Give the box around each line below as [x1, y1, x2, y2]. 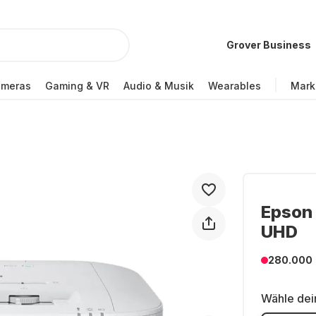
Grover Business [226, 39, 311, 51]
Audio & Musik [123, 79, 194, 92]
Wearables [208, 79, 261, 92]
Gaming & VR [45, 79, 109, 92]
